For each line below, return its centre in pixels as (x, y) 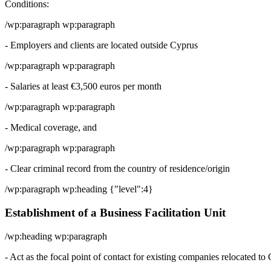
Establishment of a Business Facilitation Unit (115, 212)
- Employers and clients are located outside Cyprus (101, 45)
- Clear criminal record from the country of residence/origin (117, 169)
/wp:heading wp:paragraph (56, 236)
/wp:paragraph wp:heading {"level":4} (79, 189)
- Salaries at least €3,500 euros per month (83, 87)
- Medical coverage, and (51, 128)
